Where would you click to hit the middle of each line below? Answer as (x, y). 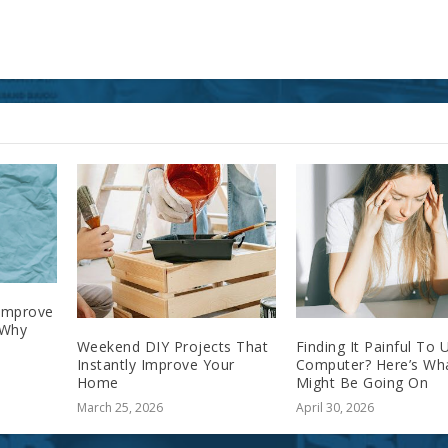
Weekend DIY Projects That (172, 347)
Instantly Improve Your (155, 365)
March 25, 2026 (119, 408)
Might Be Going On (362, 383)
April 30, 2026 (334, 408)
